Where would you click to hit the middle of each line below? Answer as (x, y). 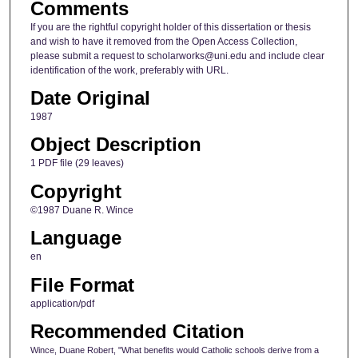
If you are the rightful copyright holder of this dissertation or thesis (170, 27)
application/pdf (62, 303)
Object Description (115, 145)
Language (76, 238)
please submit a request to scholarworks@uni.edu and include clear (177, 56)
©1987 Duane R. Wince (82, 210)
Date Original (90, 97)
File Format (82, 284)
